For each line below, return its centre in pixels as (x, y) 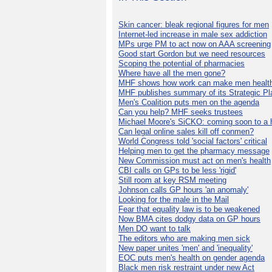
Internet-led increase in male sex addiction (193, 35)
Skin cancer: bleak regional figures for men (194, 25)
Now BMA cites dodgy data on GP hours (189, 219)
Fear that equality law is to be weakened (189, 209)
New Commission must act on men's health (195, 161)
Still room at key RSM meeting (172, 180)
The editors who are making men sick (184, 239)
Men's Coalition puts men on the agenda (189, 103)
